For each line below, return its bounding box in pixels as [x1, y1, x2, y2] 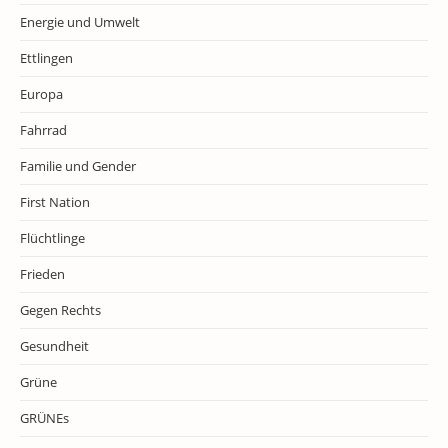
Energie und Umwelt [20, 13, 140, 31]
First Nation [20, 193, 90, 211]
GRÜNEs [20, 409, 69, 427]
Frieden [20, 265, 65, 283]
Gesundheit [20, 337, 89, 355]
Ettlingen [20, 49, 73, 67]
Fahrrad [20, 121, 67, 139]
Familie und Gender [20, 157, 136, 175]
